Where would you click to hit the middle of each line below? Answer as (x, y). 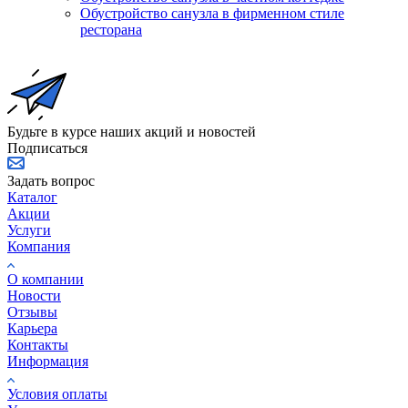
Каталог (32, 198)
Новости (34, 296)
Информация (48, 362)
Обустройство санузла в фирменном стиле (212, 14)
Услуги (29, 230)
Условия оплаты (57, 394)
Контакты (38, 345)
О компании (46, 280)
